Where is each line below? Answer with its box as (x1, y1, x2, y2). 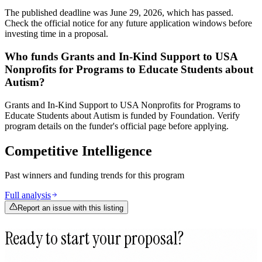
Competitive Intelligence (5, 143, 152, 158)
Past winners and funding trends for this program (5, 170, 184, 181)
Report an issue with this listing (18, 204, 123, 213)
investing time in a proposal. (5, 29, 108, 39)
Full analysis (5, 190, 51, 201)
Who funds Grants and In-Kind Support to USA (5, 50, 237, 63)
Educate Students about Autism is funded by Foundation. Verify (5, 110, 240, 120)
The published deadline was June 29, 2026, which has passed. (5, 8, 233, 18)
